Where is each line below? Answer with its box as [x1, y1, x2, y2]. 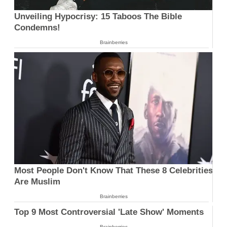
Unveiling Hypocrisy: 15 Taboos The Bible [14, 12, 182, 22]
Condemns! [14, 23, 60, 33]
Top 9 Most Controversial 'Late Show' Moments [14, 207, 204, 217]
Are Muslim [14, 176, 60, 186]
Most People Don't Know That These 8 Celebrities [14, 165, 213, 175]
